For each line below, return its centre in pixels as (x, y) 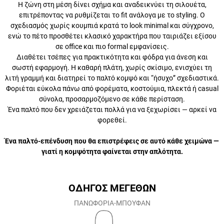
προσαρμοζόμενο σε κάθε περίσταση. (112, 99)
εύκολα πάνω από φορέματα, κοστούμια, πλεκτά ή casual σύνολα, (112, 88)
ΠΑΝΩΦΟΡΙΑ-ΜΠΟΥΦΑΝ (112, 203)
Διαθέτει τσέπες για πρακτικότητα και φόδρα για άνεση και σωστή (112, 57)
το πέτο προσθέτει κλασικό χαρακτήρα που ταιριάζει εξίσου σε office (112, 36)
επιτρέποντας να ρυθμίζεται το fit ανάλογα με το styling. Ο (112, 15)
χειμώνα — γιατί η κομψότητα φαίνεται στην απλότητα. (112, 151)
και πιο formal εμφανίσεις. (112, 46)
